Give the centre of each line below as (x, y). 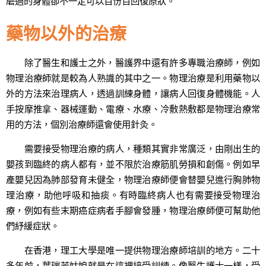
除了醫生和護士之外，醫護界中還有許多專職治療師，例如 (133, 62)
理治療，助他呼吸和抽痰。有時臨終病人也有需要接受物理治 (133, 195)
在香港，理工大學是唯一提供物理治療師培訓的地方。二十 (133, 250)
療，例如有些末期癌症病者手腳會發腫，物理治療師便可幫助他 (133, 210)
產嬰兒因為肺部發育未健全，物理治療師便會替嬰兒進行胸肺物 (133, 180)
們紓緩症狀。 (33, 226)
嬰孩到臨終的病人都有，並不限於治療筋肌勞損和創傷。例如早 (133, 164)
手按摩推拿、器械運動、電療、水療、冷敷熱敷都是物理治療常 (133, 108)
